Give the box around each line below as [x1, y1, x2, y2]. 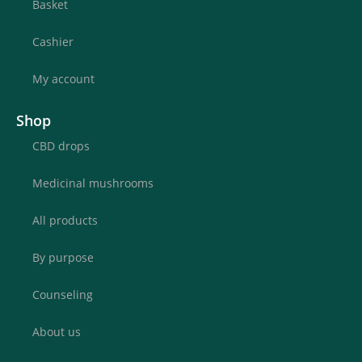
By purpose [32, 249, 94, 265]
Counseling [32, 286, 93, 302]
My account [32, 70, 95, 86]
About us [32, 323, 81, 339]
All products [32, 212, 98, 228]
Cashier [32, 33, 74, 49]
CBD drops [32, 137, 90, 154]
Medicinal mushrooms [32, 175, 154, 191]
